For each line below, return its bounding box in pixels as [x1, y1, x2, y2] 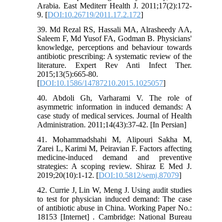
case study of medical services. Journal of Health [37, 111, 192, 120]
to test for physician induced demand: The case [37, 195, 192, 204]
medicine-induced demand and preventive [37, 153, 192, 162]
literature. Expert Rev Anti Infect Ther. [37, 61, 192, 70]
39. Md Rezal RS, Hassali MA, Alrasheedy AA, [37, 25, 192, 34]
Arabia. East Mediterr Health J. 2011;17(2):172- [37, 1, 192, 10]
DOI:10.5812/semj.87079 [99, 171, 179, 180]
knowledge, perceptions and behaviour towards [37, 43, 192, 52]
